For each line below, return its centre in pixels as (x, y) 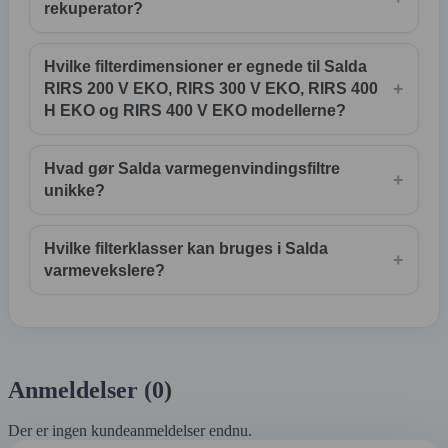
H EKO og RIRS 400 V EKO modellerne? (195, 110)
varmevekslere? (104, 270)
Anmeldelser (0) (90, 389)
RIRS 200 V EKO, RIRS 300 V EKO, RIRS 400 (211, 88)
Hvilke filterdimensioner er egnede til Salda (205, 66)
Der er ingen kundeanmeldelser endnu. (130, 430)
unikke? (74, 190)
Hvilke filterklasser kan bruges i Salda (186, 248)
